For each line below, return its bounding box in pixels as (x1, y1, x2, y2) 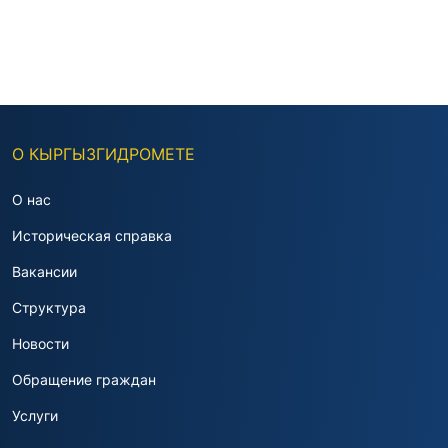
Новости (12, 335, 69, 352)
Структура (12, 299, 86, 316)
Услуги (12, 407, 58, 424)
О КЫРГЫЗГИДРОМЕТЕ (12, 144, 195, 164)
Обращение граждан (12, 371, 156, 388)
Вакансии (12, 263, 77, 280)
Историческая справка (12, 227, 172, 244)
